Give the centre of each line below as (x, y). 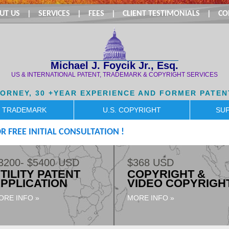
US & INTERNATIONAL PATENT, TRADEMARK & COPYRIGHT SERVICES (114, 75)
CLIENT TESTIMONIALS (161, 14)
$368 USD (150, 163)
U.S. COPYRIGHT (132, 110)
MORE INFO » (151, 198)
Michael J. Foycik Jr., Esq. (114, 65)
